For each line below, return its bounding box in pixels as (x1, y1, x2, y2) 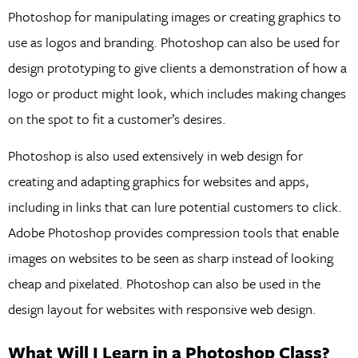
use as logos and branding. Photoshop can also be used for (7, 32, 340, 53)
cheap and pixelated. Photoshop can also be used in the (7, 273, 320, 294)
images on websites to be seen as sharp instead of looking (7, 248, 333, 268)
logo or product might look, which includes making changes (7, 83, 346, 104)
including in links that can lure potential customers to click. (7, 197, 342, 217)
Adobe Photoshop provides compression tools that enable (7, 222, 339, 243)
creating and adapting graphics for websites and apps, (7, 171, 309, 192)
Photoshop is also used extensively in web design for (7, 145, 303, 166)
